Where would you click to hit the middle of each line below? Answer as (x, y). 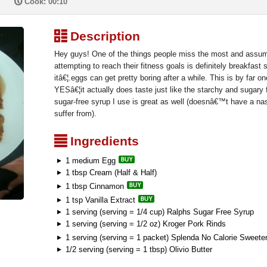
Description (103, 36)
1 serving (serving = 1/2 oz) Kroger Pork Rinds (145, 224)
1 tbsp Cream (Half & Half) (110, 173)
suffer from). (75, 114)
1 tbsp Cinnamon (95, 186)
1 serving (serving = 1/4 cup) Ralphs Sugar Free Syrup (159, 212)
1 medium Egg (91, 161)
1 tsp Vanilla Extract (100, 200)
